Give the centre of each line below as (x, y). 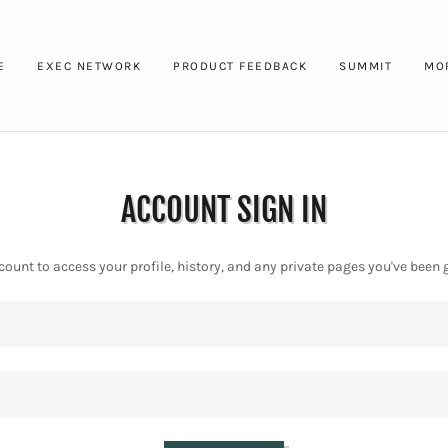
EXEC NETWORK (89, 65)
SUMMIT (365, 65)
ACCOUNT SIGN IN (224, 210)
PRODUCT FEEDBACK (240, 65)
